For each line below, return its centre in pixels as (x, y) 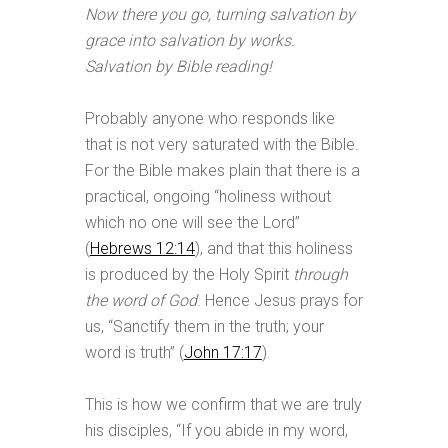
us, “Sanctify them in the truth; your (204, 326)
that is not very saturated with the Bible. (221, 144)
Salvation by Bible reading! (178, 66)
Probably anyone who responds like (209, 118)
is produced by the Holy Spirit (188, 274)
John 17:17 (222, 352)
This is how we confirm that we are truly (223, 404)
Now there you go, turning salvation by (219, 14)
